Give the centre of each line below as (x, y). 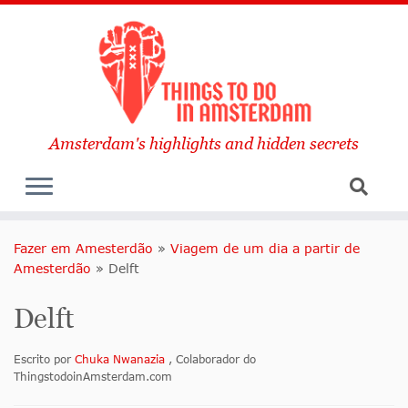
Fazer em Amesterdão (83, 249)
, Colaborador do (212, 360)
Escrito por (44, 360)
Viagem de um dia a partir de (265, 249)
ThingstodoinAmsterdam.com (93, 377)
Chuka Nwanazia (122, 360)
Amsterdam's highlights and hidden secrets (204, 144)
